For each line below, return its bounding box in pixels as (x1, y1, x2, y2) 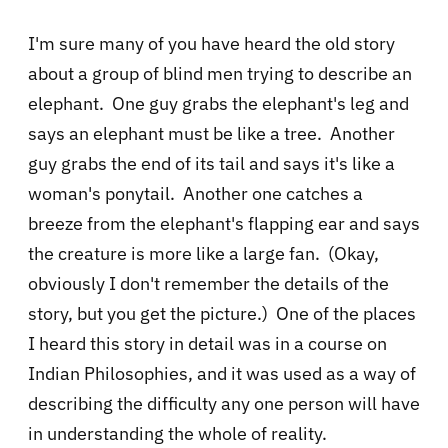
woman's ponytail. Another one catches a (28, 182, 363, 206)
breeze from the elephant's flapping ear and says (28, 212, 420, 236)
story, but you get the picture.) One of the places (28, 302, 416, 326)
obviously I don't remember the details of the (28, 272, 389, 296)
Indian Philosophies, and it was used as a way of (28, 362, 416, 386)
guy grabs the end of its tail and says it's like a (28, 152, 395, 176)
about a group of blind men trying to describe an (28, 62, 412, 86)
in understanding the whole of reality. (28, 422, 327, 446)
